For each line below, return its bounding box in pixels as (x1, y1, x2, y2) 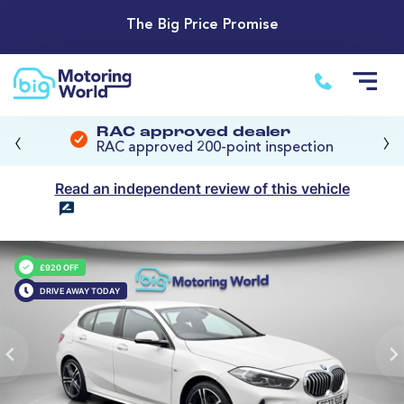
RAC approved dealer (96, 125, 290, 141)
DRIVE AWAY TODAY (39, 285, 120, 296)
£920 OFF (39, 262, 78, 272)
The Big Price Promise (125, 18, 279, 33)
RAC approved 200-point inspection (96, 141, 334, 156)
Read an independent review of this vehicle (54, 179, 350, 198)
